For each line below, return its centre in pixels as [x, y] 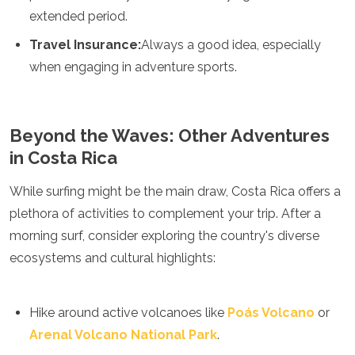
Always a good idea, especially [231, 45]
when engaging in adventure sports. [133, 67]
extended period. [78, 16]
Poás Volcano [271, 313]
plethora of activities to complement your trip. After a [165, 214]
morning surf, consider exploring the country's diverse [164, 236]
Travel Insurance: [85, 45]
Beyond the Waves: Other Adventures [170, 136]
